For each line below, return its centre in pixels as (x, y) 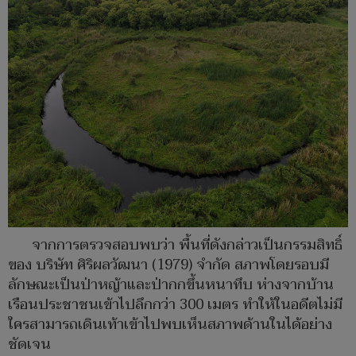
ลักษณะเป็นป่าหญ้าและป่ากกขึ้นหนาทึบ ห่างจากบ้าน (171, 284)
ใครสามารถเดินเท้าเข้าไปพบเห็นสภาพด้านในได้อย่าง (170, 324)
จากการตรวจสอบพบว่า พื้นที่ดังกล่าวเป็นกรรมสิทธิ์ (187, 245)
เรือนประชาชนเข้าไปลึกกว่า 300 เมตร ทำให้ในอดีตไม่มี (175, 304)
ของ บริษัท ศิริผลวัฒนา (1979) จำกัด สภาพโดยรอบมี (168, 265)
